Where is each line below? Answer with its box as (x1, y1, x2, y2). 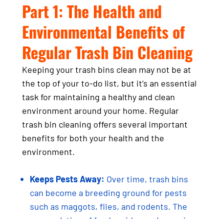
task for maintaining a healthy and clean (22, 91, 175, 102)
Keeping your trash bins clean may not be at (22, 64, 191, 75)
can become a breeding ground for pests (29, 187, 187, 198)
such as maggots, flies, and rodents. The (29, 200, 187, 212)
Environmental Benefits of (22, 20, 185, 43)
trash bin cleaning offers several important (22, 118, 188, 130)
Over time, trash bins (104, 173, 188, 184)
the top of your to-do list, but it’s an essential (22, 77, 197, 88)
